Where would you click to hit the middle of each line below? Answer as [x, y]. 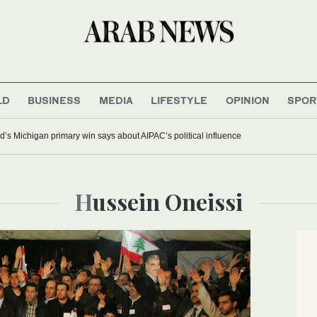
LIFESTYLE [179, 100]
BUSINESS [54, 100]
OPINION [247, 100]
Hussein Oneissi [167, 201]
